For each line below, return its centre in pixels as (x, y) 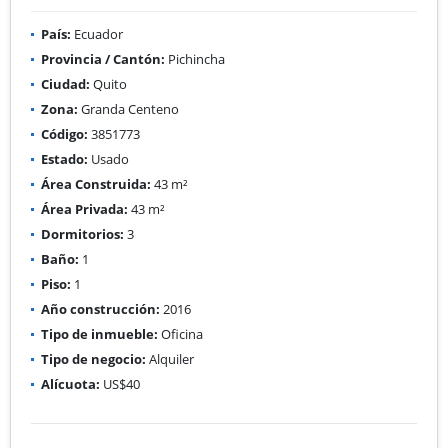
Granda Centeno (128, 108)
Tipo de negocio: (93, 358)
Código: (64, 133)
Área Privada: (84, 208)
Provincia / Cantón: (103, 58)
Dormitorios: (82, 233)
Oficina (180, 333)
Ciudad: (65, 83)
